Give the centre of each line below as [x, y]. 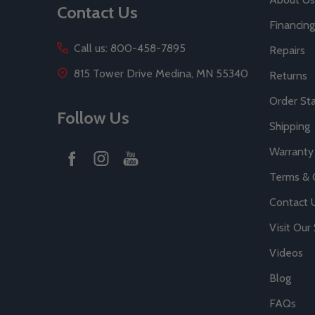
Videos [286, 252]
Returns [288, 75]
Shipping [289, 126]
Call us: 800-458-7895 [130, 48]
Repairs [287, 50]
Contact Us [97, 12]
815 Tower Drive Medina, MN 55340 [161, 73]
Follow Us [93, 117]
